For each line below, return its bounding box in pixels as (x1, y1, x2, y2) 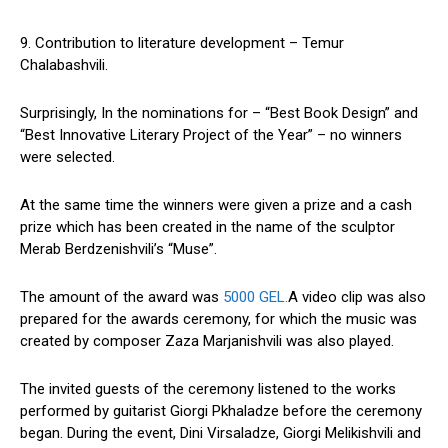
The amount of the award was (20, 288, 219, 307)
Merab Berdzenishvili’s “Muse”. (20, 240, 217, 259)
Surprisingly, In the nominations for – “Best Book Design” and (20, 104, 418, 123)
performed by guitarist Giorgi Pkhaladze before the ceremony (20, 402, 422, 421)
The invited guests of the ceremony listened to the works (20, 380, 396, 399)
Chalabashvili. (20, 56, 108, 75)
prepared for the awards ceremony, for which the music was (20, 310, 417, 329)
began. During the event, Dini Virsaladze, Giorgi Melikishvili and (20, 424, 421, 443)
